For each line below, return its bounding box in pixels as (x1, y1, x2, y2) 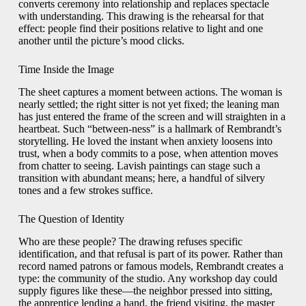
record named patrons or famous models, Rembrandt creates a (18, 260, 283, 272)
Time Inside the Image (18, 64, 114, 76)
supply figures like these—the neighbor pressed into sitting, (18, 285, 273, 296)
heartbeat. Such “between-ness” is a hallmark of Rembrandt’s (18, 123, 281, 135)
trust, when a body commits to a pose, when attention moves (18, 148, 278, 160)
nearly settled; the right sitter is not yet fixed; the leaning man (18, 98, 279, 111)
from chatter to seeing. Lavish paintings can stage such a (18, 160, 260, 172)
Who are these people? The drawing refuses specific (18, 236, 242, 247)
